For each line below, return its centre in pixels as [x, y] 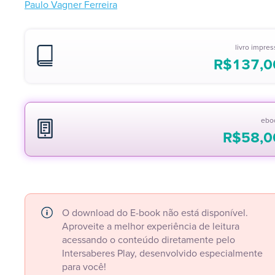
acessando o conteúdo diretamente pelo [149, 240]
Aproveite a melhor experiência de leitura [151, 226]
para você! [84, 267]
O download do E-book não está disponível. [155, 213]
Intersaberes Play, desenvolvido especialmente [162, 253]
